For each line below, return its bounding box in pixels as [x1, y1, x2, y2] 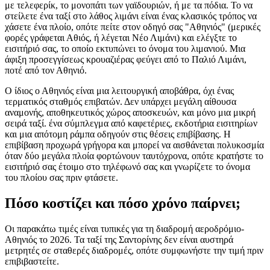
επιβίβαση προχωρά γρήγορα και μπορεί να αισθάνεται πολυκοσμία [5, 140, 264, 151]
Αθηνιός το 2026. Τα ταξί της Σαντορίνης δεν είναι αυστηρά [5, 234, 233, 245]
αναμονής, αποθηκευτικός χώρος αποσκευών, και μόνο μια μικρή [5, 107, 256, 118]
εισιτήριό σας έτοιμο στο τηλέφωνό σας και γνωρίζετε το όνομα [5, 162, 250, 172]
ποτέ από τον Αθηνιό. [5, 65, 87, 76]
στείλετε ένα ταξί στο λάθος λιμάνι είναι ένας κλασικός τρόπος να [5, 11, 257, 22]
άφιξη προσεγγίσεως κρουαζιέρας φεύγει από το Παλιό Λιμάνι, [5, 54, 246, 65]
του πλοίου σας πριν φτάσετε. [5, 172, 118, 183]
